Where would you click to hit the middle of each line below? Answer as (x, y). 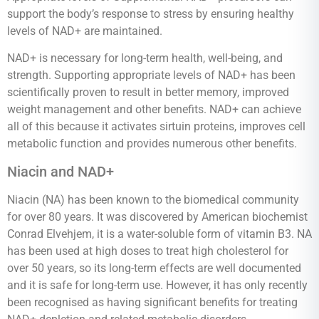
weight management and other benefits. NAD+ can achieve (154, 110)
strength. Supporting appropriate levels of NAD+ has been (151, 75)
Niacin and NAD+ (61, 171)
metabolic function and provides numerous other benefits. (152, 144)
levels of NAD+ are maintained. (85, 31)
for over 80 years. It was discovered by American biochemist (157, 216)
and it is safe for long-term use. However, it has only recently (157, 285)
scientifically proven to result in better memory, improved (148, 93)
